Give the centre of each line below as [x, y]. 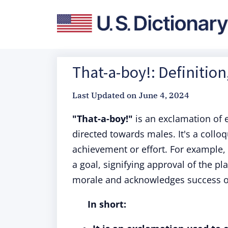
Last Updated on [104, 95]
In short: [107, 204]
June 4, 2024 [164, 95]
